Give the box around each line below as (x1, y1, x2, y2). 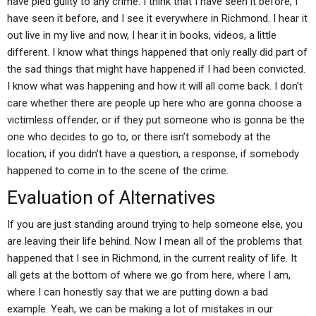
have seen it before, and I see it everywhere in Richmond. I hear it (7, 12, 308, 25)
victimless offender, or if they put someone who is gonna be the (7, 114, 305, 126)
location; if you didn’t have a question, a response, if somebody (7, 147, 299, 160)
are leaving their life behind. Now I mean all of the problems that (7, 235, 302, 248)
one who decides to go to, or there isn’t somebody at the (7, 130, 271, 143)
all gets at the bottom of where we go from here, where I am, (7, 269, 291, 281)
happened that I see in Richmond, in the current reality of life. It (7, 252, 297, 265)
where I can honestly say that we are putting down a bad (7, 286, 268, 298)
